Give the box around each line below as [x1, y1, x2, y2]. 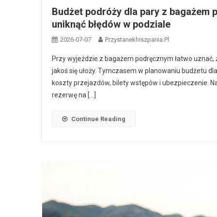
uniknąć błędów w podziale [52, 18, 170, 31]
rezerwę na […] [52, 91, 96, 99]
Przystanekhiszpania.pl [105, 36, 169, 44]
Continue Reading [71, 115, 125, 123]
